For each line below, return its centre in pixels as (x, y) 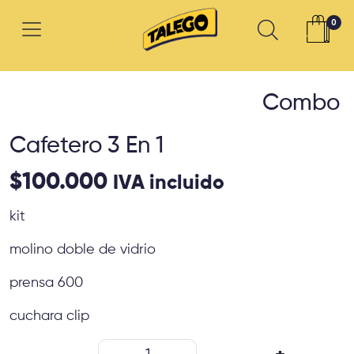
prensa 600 (46, 282)
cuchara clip (49, 316)
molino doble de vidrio (83, 249)
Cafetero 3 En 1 (87, 146)
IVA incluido (169, 183)
